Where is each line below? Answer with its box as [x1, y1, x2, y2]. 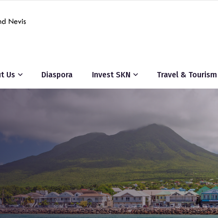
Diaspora [41, 70, 73, 79]
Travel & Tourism [157, 70, 217, 79]
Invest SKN [92, 70, 130, 79]
